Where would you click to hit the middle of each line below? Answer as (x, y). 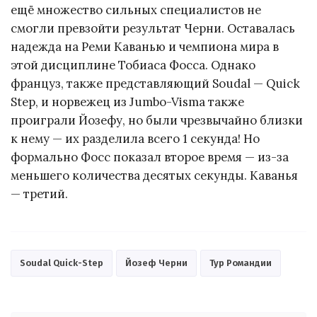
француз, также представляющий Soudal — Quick (155, 84)
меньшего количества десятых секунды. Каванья (154, 176)
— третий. (39, 194)
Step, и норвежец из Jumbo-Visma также (127, 102)
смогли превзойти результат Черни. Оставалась (153, 29)
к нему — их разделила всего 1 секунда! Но (135, 139)
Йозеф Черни (156, 263)
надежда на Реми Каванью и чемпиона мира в (145, 47)
